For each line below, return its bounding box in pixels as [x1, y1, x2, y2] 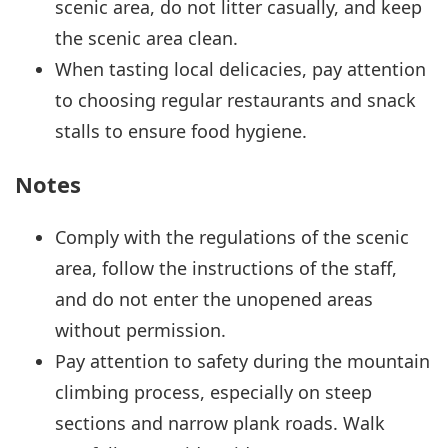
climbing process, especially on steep [55, 379, 372, 404]
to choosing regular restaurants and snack [55, 88, 416, 113]
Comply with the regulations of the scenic [55, 224, 409, 249]
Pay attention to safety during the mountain [55, 348, 430, 373]
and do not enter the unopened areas [55, 286, 373, 311]
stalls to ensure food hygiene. [55, 119, 307, 144]
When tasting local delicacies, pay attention [55, 57, 426, 82]
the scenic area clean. [55, 26, 238, 51]
